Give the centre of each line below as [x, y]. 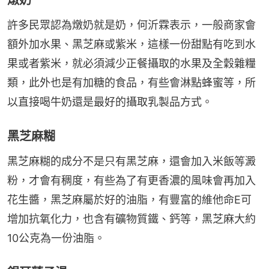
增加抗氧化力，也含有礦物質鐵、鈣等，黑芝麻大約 [131, 219]
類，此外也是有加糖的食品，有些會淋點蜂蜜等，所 [131, 83]
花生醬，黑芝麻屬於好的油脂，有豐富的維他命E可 [129, 200]
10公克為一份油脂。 [56, 238]
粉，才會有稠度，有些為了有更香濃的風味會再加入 [131, 181]
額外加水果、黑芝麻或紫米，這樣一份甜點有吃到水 [131, 44]
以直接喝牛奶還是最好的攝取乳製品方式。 [110, 102]
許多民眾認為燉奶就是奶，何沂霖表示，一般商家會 [131, 25]
